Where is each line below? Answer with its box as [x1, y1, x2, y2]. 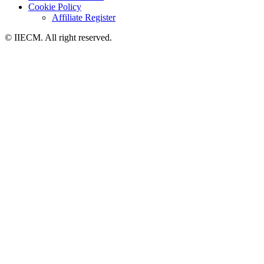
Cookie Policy [28, 1, 81, 12]
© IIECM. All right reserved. [5, 32, 112, 42]
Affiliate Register [52, 12, 115, 22]
